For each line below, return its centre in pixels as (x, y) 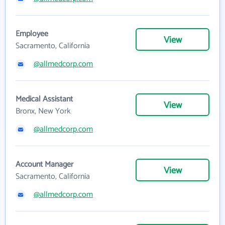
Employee (32, 34)
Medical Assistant (44, 99)
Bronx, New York (43, 111)
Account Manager (44, 164)
